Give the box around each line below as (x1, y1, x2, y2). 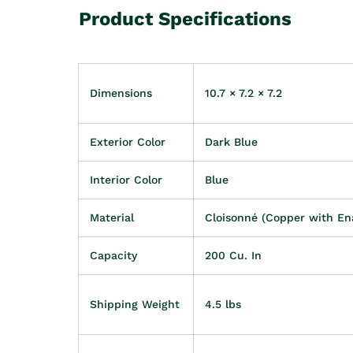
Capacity (90, 248, 137, 262)
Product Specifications (79, 7, 292, 30)
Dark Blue (205, 135, 258, 148)
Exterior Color (90, 135, 165, 148)
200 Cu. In (205, 248, 262, 262)
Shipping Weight (90, 297, 180, 310)
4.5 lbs (205, 297, 241, 310)
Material (90, 210, 134, 224)
